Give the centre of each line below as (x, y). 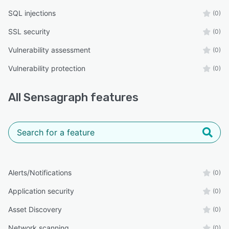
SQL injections (32, 13)
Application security (41, 191)
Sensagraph (56, 97)
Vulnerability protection (47, 68)
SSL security (29, 31)
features (113, 97)
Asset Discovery (35, 209)
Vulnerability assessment (49, 50)
